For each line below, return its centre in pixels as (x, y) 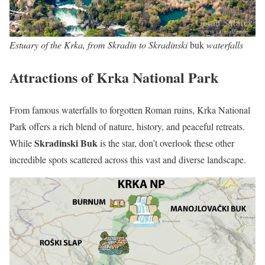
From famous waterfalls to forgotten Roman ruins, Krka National (130, 110)
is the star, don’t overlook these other (166, 143)
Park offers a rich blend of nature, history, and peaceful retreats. (127, 127)
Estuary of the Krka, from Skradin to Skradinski (100, 45)
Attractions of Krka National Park (114, 77)
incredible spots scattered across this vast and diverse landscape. (128, 160)
